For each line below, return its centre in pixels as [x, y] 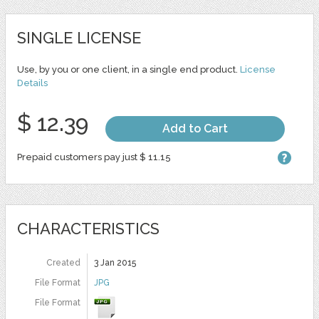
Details [32, 83]
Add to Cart [195, 128]
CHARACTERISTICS [88, 228]
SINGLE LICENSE [79, 37]
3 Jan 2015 [115, 262]
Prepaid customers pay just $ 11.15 [94, 157]
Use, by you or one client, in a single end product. [128, 69]
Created [63, 262]
